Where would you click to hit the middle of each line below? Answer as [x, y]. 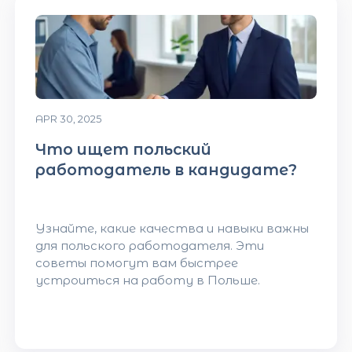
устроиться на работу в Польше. [147, 280]
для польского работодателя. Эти [149, 246]
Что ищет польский [123, 149]
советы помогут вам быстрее [136, 263]
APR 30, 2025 [68, 119]
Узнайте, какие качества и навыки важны [172, 229]
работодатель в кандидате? [166, 169]
